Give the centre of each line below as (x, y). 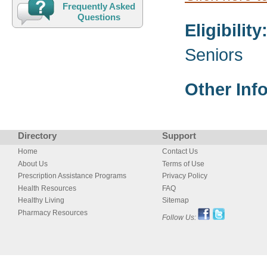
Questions (99, 17)
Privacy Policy (185, 176)
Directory (37, 136)
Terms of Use (183, 164)
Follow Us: (179, 217)
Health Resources (47, 188)
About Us (33, 164)
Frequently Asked (99, 6)
